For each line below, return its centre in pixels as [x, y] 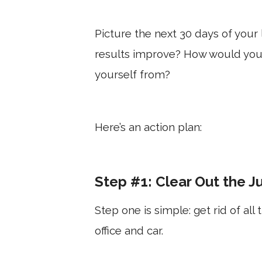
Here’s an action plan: [151, 127]
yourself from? [134, 74]
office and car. [129, 230]
